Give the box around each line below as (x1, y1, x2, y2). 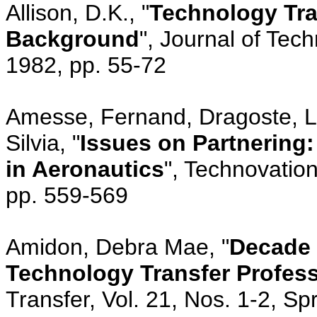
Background (6, 25, 139, 52)
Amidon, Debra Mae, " (6, 234, 229, 260)
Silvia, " (6, 129, 80, 156)
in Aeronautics (6, 156, 164, 182)
